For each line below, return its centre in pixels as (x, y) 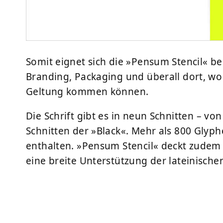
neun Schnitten (158, 116)
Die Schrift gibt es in (74, 116)
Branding (48, 77)
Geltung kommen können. (87, 92)
